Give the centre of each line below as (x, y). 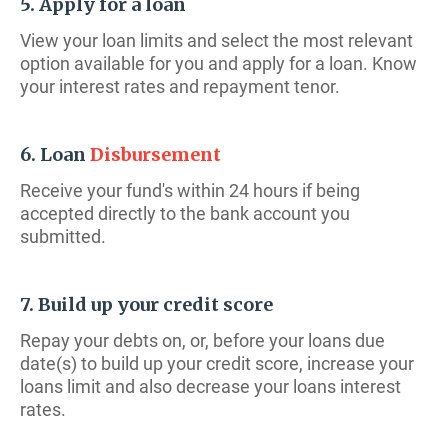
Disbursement (155, 154)
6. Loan (55, 154)
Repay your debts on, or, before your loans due (202, 340)
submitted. (63, 236)
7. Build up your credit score (146, 304)
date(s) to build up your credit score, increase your (217, 363)
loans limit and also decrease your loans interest (210, 386)
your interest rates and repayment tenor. (180, 86)
